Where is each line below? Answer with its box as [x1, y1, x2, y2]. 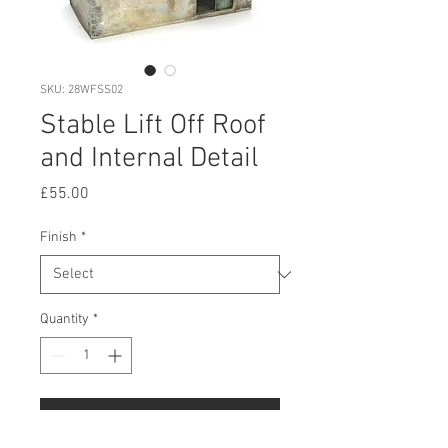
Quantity [40, 311, 89, 329]
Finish [40, 229, 77, 247]
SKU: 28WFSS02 [40, 83, 123, 98]
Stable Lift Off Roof [40, 109, 266, 144]
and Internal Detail [40, 142, 258, 177]
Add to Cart [121, 408, 199, 429]
